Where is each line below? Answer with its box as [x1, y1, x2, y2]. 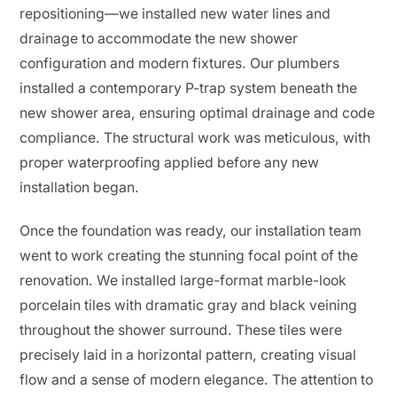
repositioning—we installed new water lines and [19, 5, 331, 22]
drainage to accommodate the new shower [19, 30, 299, 47]
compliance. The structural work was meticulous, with [19, 129, 371, 146]
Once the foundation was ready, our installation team [19, 222, 362, 239]
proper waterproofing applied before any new [19, 154, 320, 171]
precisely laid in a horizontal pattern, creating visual [19, 346, 357, 363]
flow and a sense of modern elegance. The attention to [19, 371, 374, 388]
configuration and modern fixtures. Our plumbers [19, 55, 340, 72]
